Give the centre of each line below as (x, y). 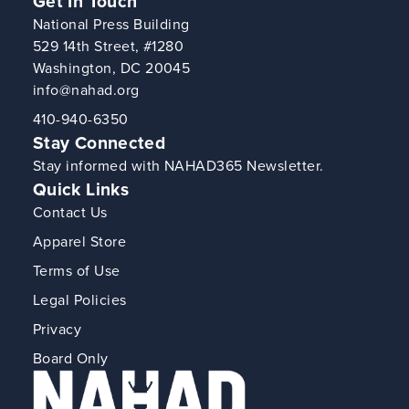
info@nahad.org (86, 89)
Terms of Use (76, 270)
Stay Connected (99, 142)
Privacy (57, 329)
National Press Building (111, 24)
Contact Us (70, 212)
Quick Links (81, 189)
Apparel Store (79, 241)
